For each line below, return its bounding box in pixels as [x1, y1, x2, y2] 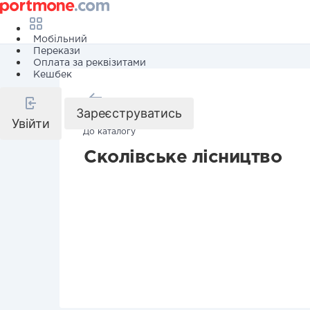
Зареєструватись [76, 106, 182, 120]
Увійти [12, 116, 50, 131]
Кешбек [33, 71, 72, 79]
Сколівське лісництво [84, 149, 282, 165]
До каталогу [83, 128, 136, 136]
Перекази [33, 47, 80, 55]
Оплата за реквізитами [33, 59, 146, 67]
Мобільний [33, 35, 87, 44]
